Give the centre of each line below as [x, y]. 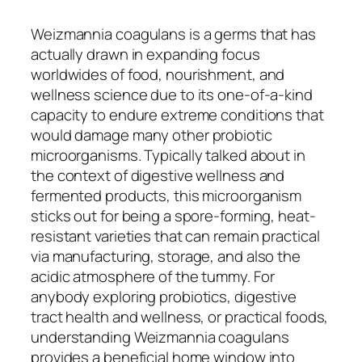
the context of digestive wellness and [158, 175]
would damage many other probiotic [152, 135]
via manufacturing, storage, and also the [166, 256]
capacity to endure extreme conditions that [177, 114]
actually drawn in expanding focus [145, 54]
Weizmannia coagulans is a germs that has [173, 34]
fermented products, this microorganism [166, 195]
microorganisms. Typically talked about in [168, 155]
